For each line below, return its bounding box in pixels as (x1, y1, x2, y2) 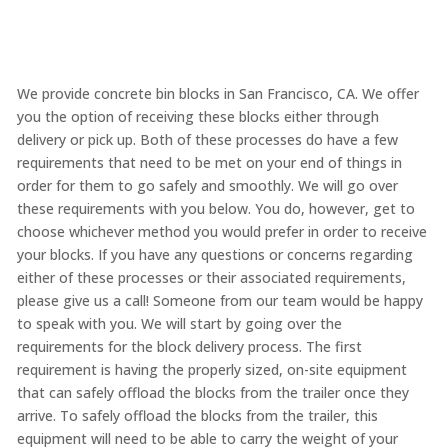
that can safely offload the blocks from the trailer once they (16, 383, 409, 403)
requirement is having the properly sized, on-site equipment (16, 360, 407, 380)
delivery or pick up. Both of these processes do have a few (16, 130, 398, 150)
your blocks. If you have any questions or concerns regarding (16, 245, 413, 265)
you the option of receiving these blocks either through (16, 107, 379, 127)
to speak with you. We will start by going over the (16, 314, 342, 334)
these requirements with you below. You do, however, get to (16, 199, 415, 219)
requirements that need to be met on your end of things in (16, 153, 402, 173)
